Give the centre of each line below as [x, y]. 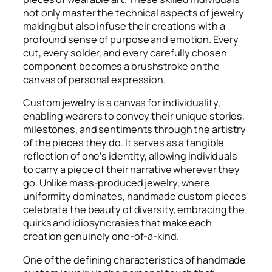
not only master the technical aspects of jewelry [134, 13]
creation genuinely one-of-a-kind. [101, 236]
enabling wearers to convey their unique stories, [134, 116]
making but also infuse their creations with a [124, 26]
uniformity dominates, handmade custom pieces [135, 196]
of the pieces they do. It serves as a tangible [124, 143]
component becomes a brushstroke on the [122, 66]
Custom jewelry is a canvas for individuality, [122, 103]
